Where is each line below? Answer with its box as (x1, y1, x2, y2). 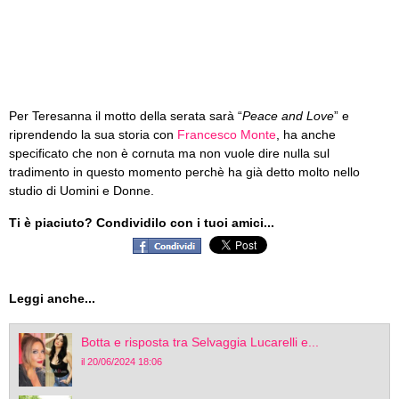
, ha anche (276, 127, 336, 142)
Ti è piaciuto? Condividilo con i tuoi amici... (9, 216, 274, 230)
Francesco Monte (177, 127, 276, 142)
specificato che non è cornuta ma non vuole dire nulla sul (9, 146, 330, 160)
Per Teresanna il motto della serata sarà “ (9, 109, 242, 123)
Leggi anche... (9, 291, 95, 305)
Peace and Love (242, 109, 334, 123)
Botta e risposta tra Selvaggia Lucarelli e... (81, 335, 319, 349)
